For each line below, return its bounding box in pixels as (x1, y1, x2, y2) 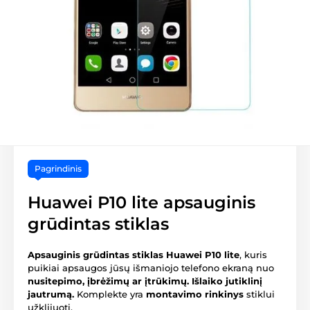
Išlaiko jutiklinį (192, 275, 262, 287)
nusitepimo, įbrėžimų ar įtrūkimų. (28, 275, 189, 287)
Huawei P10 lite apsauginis (28, 192, 255, 213)
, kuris (239, 249, 267, 261)
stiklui (244, 289, 275, 300)
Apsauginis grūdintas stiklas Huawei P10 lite (28, 249, 239, 261)
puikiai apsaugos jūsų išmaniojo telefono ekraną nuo (28, 262, 274, 274)
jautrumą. (28, 289, 74, 300)
